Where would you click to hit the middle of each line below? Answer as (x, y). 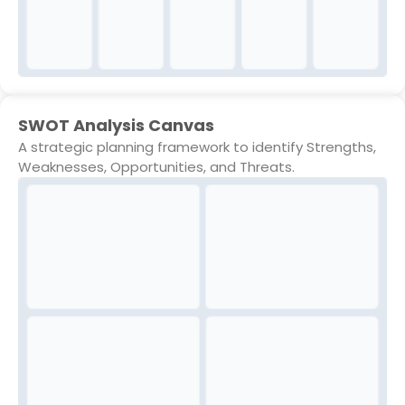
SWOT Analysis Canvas (116, 125)
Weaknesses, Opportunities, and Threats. (156, 166)
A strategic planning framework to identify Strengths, (197, 146)
